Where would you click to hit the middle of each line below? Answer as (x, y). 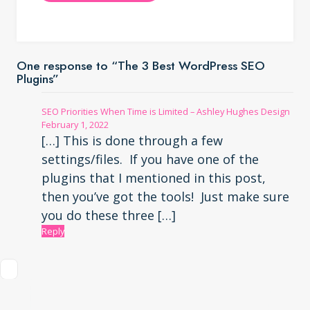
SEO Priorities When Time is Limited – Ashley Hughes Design (166, 112)
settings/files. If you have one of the (150, 159)
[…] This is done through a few (132, 141)
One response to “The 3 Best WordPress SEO (141, 66)
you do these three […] (109, 216)
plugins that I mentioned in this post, (154, 178)
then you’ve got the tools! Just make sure (165, 197)
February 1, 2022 (75, 125)
